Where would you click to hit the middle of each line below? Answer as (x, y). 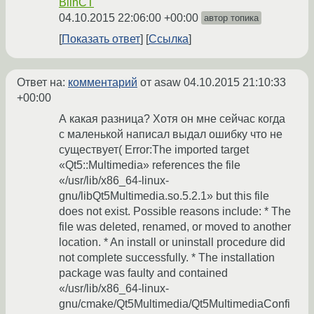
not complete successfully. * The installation (167, 258)
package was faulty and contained (143, 273)
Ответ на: (42, 83)
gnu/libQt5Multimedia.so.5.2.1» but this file (164, 196)
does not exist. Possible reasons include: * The (175, 212)
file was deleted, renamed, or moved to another (175, 227)
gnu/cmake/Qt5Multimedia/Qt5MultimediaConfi (175, 304)
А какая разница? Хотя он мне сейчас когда (172, 119)
